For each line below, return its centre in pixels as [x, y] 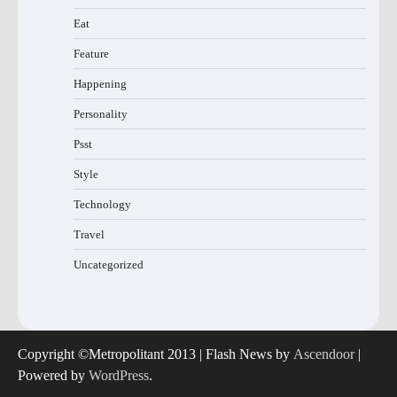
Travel [89, 235]
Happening [100, 84]
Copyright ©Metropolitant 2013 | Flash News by [156, 354]
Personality [101, 114]
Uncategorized [109, 265]
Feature [91, 54]
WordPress [119, 376]
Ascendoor [324, 354]
